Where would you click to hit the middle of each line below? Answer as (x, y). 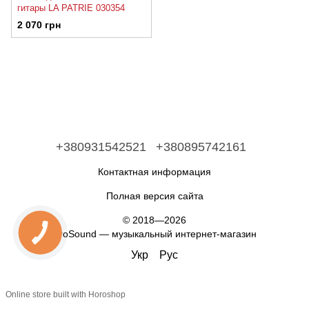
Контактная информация (154, 171)
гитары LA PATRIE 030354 (71, 8)
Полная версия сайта (154, 196)
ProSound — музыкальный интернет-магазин (154, 233)
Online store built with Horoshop (66, 295)
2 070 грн (39, 25)
